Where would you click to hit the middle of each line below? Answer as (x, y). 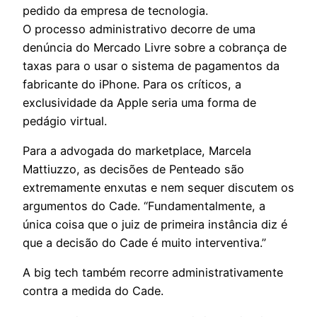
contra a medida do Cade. (93, 291)
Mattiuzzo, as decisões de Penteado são (133, 169)
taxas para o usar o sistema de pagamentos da (151, 65)
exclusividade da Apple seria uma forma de (139, 102)
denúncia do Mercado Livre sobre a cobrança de (155, 47)
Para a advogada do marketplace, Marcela (137, 151)
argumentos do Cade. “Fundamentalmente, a (144, 206)
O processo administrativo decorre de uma (139, 29)
